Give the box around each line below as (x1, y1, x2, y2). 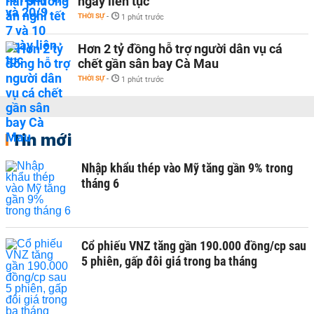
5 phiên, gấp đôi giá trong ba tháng (81, 254, 257, 268)
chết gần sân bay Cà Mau (78, 56, 219, 71)
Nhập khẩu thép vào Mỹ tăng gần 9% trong (81, 161, 293, 175)
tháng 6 (81, 176, 119, 191)
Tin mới (11, 129, 72, 150)
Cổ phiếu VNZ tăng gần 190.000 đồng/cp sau (81, 238, 306, 253)
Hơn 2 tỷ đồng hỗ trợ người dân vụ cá (78, 41, 282, 56)
